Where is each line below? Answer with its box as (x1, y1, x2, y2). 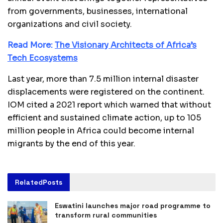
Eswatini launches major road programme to (55, 201, 211, 211)
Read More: (7, 40, 55, 51)
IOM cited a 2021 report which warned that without (7, 100, 211, 111)
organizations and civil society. (7, 19, 132, 30)
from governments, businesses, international (7, 6, 188, 17)
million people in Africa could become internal (7, 125, 194, 136)
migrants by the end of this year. (7, 138, 135, 149)
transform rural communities (55, 211, 157, 220)
